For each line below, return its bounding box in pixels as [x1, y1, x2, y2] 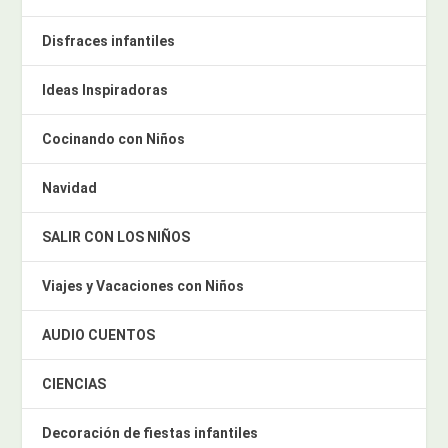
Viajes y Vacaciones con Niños [42, 278, 245, 295]
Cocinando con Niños [42, 131, 186, 148]
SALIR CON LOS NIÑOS [42, 229, 191, 246]
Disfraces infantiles [42, 33, 176, 50]
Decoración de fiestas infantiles [42, 425, 259, 442]
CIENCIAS [42, 376, 107, 393]
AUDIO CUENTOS [42, 327, 156, 344]
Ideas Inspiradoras [42, 82, 169, 99]
